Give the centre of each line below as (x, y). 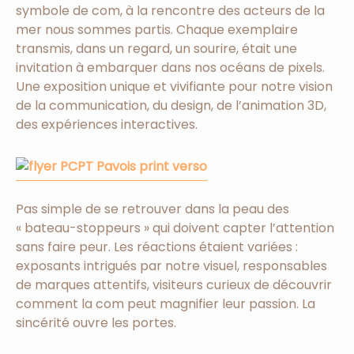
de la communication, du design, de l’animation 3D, (171, 106)
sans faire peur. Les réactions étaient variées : (157, 247)
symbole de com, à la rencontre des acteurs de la (170, 11)
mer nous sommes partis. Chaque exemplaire (157, 30)
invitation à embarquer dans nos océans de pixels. (170, 68)
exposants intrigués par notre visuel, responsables (171, 266)
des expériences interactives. (107, 125)
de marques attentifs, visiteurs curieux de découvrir (174, 285)
